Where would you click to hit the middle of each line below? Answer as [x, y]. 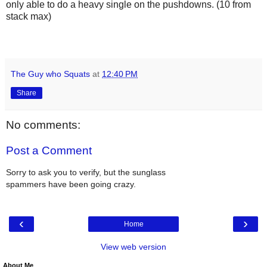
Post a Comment [49, 151]
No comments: [43, 125]
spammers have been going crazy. [71, 184]
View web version [133, 247]
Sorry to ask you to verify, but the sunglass [86, 172]
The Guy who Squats [50, 74]
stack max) [29, 16]
